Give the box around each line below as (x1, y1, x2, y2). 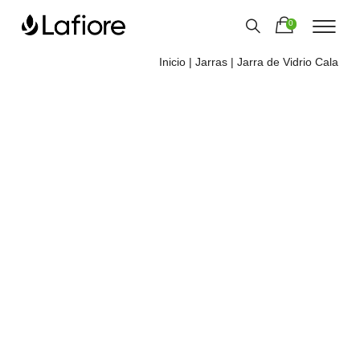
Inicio (159, 55, 186, 68)
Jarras (195, 55, 228, 68)
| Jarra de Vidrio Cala (227, 55, 339, 68)
